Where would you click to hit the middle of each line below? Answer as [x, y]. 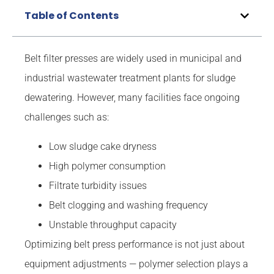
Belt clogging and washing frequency [128, 206]
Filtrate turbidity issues [98, 186]
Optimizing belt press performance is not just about [135, 245]
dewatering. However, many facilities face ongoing [132, 98]
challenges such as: [67, 117]
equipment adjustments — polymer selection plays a [136, 264]
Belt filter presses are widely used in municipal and [133, 59]
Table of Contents [72, 16]
